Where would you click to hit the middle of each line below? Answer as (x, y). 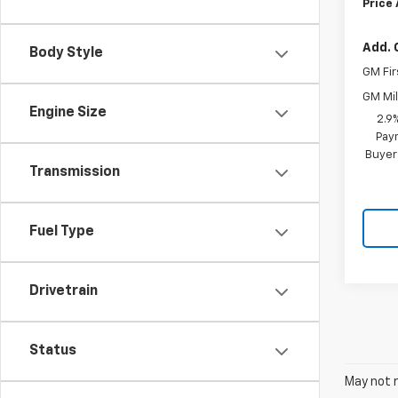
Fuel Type (62, 232)
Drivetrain (64, 291)
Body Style (66, 53)
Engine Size (68, 113)
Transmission (75, 172)
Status (53, 351)
